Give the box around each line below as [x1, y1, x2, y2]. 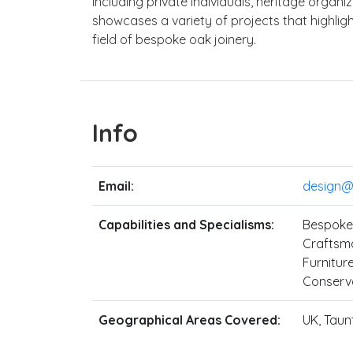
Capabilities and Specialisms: [98, 217, 274, 232]
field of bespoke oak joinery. [92, 32, 256, 47]
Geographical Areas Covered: [98, 312, 281, 328]
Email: [98, 178, 134, 194]
